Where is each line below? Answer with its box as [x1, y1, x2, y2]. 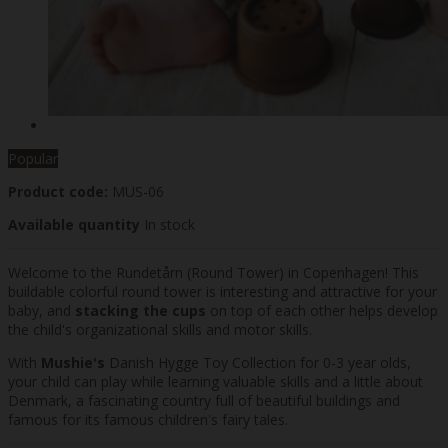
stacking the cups [75, 301, 206, 321]
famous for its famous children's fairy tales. [8, 410, 288, 430]
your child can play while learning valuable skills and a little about [8, 372, 423, 392]
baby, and [8, 301, 75, 321]
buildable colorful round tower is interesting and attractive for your [8, 282, 437, 302]
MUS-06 [112, 182, 164, 202]
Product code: [8, 182, 108, 202]
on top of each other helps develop [206, 301, 438, 321]
